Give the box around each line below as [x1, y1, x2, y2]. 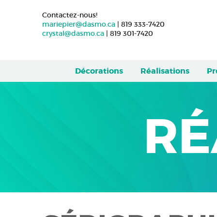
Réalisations [140, 66, 189, 76]
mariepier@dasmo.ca [42, 20, 115, 29]
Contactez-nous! [42, 11, 97, 19]
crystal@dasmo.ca [42, 29, 104, 38]
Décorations [75, 66, 123, 76]
